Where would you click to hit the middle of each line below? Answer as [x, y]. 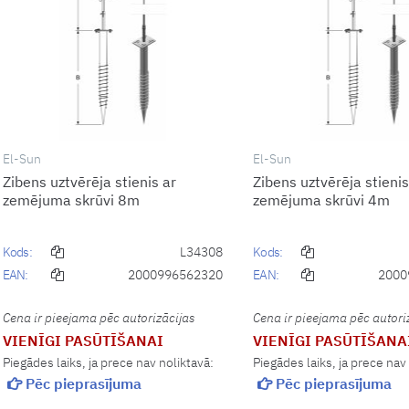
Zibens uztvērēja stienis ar [89, 181]
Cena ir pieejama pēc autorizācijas [99, 317]
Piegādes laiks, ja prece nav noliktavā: [108, 362]
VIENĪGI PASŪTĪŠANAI [83, 340]
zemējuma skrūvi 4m [322, 199]
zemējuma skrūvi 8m [71, 199]
